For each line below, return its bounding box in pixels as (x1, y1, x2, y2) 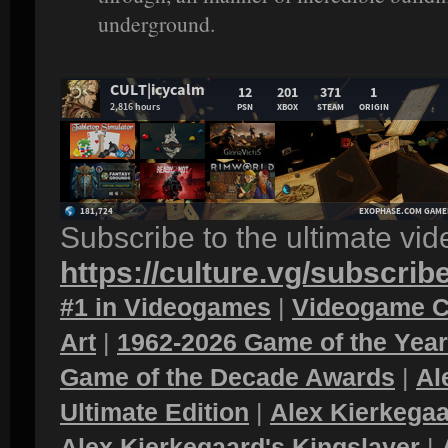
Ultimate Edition (60, 398, 249, 427)
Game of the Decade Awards (60, 363, 395, 392)
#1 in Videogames (60, 293, 271, 322)
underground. (98, 9, 215, 39)
